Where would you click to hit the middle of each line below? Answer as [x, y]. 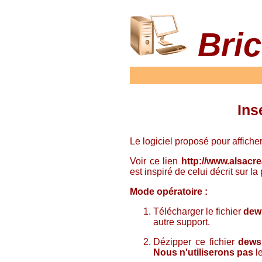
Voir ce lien [156, 161]
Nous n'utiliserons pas [203, 252]
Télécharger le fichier [199, 211]
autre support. [182, 222]
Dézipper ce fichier [196, 242]
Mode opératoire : [169, 192]
